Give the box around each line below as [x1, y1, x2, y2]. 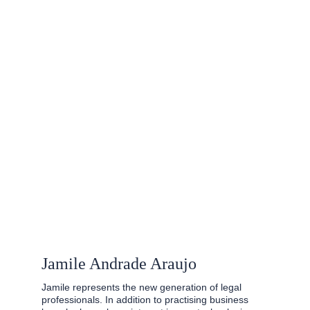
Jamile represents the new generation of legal [42, 282, 244, 293]
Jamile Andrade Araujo [42, 255, 197, 273]
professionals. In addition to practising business [42, 294, 251, 305]
